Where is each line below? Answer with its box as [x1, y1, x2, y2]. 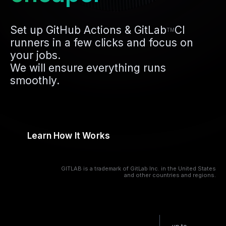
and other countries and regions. [124, 172, 216, 179]
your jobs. [10, 49, 61, 62]
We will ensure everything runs [10, 62, 166, 75]
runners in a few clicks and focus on [10, 36, 193, 49]
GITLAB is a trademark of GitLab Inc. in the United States [61, 165, 216, 173]
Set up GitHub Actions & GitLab [10, 24, 166, 37]
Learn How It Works [27, 131, 110, 141]
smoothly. [10, 74, 60, 87]
